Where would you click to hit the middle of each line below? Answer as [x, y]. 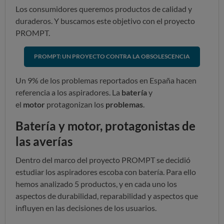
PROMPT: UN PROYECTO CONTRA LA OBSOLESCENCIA [112, 56]
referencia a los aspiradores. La [68, 92]
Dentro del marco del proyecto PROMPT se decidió [103, 159]
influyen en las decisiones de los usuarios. [86, 207]
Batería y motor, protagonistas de [105, 125]
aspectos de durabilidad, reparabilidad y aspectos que [107, 195]
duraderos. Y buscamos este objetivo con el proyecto [105, 20]
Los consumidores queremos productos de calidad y [104, 8]
